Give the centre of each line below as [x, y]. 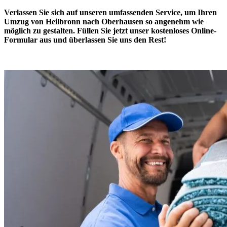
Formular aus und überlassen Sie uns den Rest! [85, 40]
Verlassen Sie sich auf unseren [56, 12]
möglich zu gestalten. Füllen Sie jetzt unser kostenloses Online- [110, 30]
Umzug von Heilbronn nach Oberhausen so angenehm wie [104, 21]
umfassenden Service [145, 12]
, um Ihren [199, 12]
